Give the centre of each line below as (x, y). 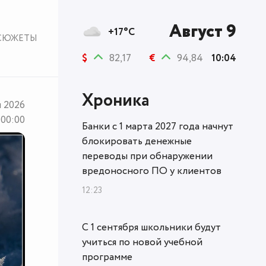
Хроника (115, 101)
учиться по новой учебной (142, 243)
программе (107, 257)
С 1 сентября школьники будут (151, 228)
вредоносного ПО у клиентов (152, 171)
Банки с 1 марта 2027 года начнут (158, 127)
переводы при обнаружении (147, 156)
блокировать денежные (137, 142)
